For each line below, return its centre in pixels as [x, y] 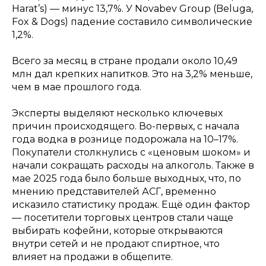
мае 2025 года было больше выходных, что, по [126, 179]
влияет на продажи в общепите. [92, 257]
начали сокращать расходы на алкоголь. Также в [133, 166]
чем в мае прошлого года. [77, 87]
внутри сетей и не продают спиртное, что [116, 244]
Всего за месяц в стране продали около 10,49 [125, 61]
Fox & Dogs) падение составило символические [132, 22]
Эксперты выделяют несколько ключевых [117, 113]
